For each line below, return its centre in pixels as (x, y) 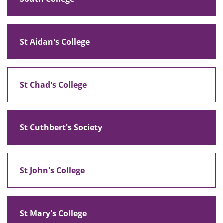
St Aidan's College (55, 42)
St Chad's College (53, 84)
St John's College (52, 170)
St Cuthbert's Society (61, 127)
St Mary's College (53, 213)
